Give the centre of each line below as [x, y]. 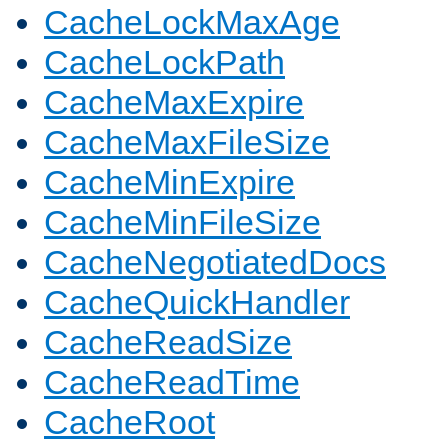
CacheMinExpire [169, 182]
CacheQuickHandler [197, 302]
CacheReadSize [168, 342]
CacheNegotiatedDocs [215, 262]
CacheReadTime [172, 382]
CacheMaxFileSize [187, 142]
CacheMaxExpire [174, 102]
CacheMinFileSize [182, 222]
